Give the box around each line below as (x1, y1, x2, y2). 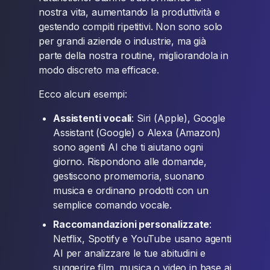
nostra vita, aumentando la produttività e (39, 6, 220, 18)
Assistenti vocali (53, 112, 132, 124)
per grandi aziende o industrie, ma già (39, 35, 206, 47)
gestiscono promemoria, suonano (53, 170, 205, 182)
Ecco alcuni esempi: (39, 88, 127, 100)
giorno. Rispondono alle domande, (53, 155, 207, 168)
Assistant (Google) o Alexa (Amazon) (53, 127, 221, 139)
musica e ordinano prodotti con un (53, 184, 209, 196)
